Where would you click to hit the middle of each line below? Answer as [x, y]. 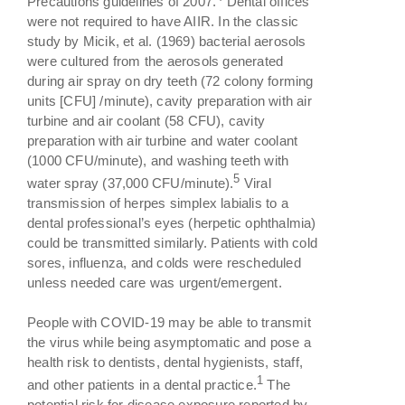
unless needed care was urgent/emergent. [155, 282]
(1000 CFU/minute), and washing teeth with [158, 160]
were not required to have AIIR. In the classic [163, 21]
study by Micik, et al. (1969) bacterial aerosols [167, 41]
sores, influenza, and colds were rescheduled [164, 262]
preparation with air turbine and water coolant [163, 140]
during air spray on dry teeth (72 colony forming [170, 80]
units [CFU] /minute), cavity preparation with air [170, 100]
